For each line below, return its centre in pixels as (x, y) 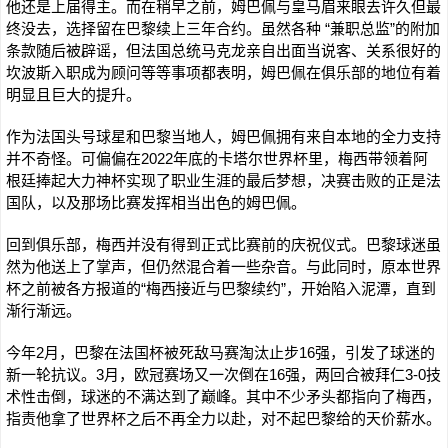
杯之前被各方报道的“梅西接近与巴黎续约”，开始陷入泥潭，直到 (221, 288)
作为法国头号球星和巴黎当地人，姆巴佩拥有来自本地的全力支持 (223, 136)
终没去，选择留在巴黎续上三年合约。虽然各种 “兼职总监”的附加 (223, 28)
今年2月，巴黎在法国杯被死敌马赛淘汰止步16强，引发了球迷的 (220, 352)
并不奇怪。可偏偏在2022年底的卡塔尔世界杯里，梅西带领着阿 (217, 158)
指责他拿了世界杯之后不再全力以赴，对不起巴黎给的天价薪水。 (223, 418)
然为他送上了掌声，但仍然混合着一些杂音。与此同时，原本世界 (223, 266)
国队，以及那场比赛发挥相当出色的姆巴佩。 (156, 202)
